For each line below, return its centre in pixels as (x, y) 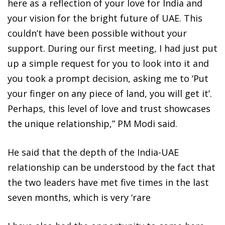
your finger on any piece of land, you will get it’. (110, 94)
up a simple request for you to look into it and (108, 64)
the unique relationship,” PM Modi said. (92, 124)
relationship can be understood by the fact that (111, 167)
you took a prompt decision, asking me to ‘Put (108, 79)
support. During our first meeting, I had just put (113, 48)
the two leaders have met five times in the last (108, 183)
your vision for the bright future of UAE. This (105, 18)
